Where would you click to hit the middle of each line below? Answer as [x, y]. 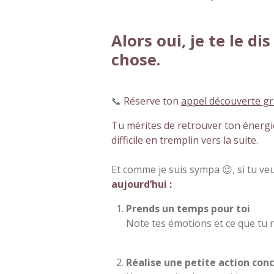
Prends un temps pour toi [188, 208]
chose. [136, 59]
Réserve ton [152, 101]
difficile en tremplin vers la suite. [185, 140]
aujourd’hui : [142, 184]
